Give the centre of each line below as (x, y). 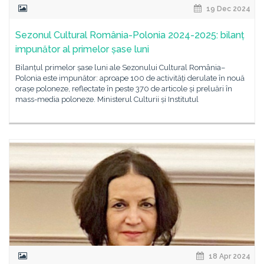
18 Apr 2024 (229, 256)
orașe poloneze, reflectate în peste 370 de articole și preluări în (124, 89)
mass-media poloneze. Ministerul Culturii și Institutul (107, 99)
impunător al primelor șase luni (82, 49)
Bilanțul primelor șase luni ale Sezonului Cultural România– (120, 67)
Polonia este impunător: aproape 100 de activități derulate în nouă (130, 78)
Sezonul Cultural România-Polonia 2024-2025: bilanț (130, 35)
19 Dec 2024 (227, 9)
